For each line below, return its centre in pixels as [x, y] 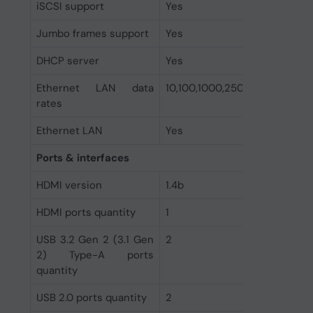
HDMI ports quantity [86, 212]
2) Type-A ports [95, 255]
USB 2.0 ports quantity [91, 298]
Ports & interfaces [82, 158]
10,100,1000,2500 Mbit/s [225, 88]
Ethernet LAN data [95, 88]
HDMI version [69, 185]
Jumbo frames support [92, 34]
